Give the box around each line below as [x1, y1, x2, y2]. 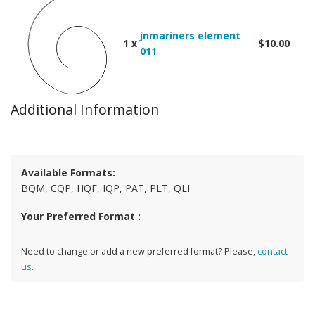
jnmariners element [140, 29, 240, 42]
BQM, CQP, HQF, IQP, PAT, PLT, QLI [21, 181, 190, 195]
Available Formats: [21, 166, 115, 179]
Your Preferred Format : [21, 210, 141, 223]
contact [257, 245, 288, 257]
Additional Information [11, 100, 159, 119]
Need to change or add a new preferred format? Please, [21, 245, 257, 257]
